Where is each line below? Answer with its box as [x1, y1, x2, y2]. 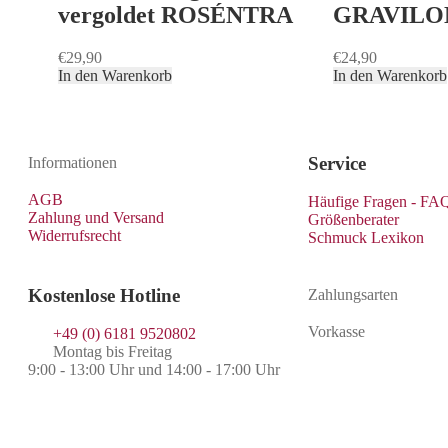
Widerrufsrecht [28, 226, 121, 244]
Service [308, 152, 366, 174]
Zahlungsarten [308, 285, 398, 303]
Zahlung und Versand [28, 208, 164, 226]
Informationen [28, 153, 117, 171]
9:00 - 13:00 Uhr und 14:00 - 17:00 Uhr [28, 360, 280, 378]
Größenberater [308, 210, 399, 228]
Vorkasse [308, 322, 365, 340]
